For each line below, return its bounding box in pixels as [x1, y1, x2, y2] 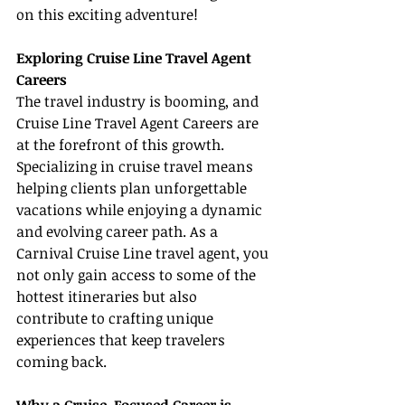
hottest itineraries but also [16, 287, 201, 307]
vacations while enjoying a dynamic [16, 200, 266, 221]
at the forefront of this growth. [16, 135, 228, 155]
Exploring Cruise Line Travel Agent [16, 48, 255, 69]
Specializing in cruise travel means [16, 156, 257, 177]
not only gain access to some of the [16, 265, 259, 286]
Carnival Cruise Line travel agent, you [16, 243, 272, 264]
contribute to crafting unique [16, 308, 217, 329]
